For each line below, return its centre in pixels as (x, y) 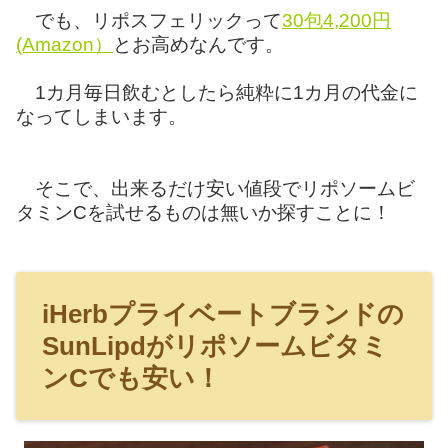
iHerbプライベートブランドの (223, 314)
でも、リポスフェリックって (149, 20)
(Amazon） (64, 44)
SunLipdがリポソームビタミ (215, 346)
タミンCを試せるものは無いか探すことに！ (203, 212)
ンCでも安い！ (131, 378)
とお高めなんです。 (198, 44)
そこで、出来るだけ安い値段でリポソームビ (215, 188)
